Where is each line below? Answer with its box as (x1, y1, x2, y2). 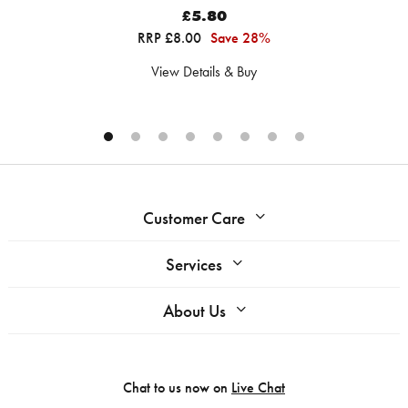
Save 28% (210, 28, 270, 48)
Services (166, 253, 222, 277)
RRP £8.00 (138, 28, 205, 48)
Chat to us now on (123, 378, 231, 398)
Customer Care (143, 207, 245, 230)
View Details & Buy (151, 62, 257, 82)
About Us (162, 300, 226, 323)
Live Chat (231, 378, 285, 398)
